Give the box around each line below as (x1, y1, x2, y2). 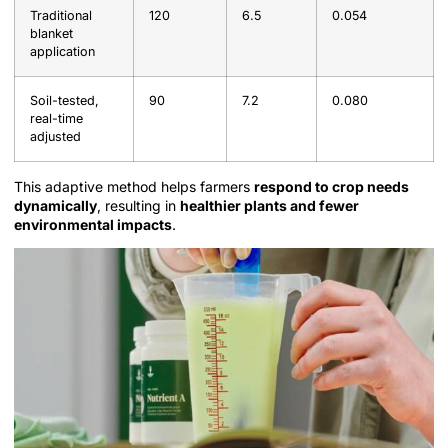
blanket (30, 25, 73, 41)
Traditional (30, 7, 92, 23)
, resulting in (97, 196, 180, 214)
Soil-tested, (30, 92, 99, 108)
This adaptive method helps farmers (14, 177, 254, 195)
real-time (30, 110, 83, 126)
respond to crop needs (254, 177, 409, 195)
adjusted (30, 128, 81, 144)
